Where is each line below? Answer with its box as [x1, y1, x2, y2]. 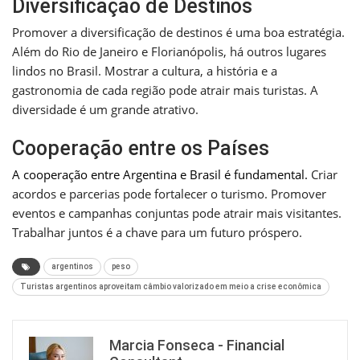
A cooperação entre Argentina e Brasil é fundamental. [12, 166, 308, 183]
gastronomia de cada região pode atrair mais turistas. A [12, 82, 318, 99]
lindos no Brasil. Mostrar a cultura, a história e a [12, 63, 277, 80]
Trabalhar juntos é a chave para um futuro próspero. [12, 224, 302, 241]
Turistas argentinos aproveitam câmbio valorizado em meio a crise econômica [20, 282, 321, 292]
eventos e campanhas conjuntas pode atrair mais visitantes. [12, 205, 342, 222]
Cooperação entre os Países [12, 137, 269, 161]
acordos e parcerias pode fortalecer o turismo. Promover [12, 186, 326, 202]
